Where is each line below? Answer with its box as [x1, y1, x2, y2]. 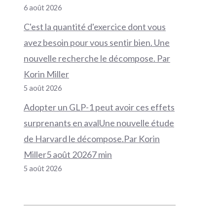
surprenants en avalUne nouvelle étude [24, 117, 174, 129]
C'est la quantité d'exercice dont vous [24, 21, 166, 33]
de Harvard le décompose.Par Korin [24, 133, 160, 145]
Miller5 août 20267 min [24, 149, 112, 160]
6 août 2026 [24, 3, 62, 12]
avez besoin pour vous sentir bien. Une [24, 37, 170, 48]
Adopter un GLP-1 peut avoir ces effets [24, 102, 175, 113]
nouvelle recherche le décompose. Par [24, 53, 170, 64]
